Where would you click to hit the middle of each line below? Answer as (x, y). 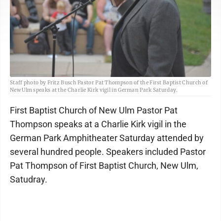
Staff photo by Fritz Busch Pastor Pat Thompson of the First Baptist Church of (109, 83)
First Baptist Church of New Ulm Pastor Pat (94, 110)
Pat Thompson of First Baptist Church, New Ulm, (104, 166)
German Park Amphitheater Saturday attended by (107, 138)
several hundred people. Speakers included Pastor (108, 152)
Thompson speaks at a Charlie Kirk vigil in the (98, 124)
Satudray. (29, 179)
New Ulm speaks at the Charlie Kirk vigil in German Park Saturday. (94, 90)
